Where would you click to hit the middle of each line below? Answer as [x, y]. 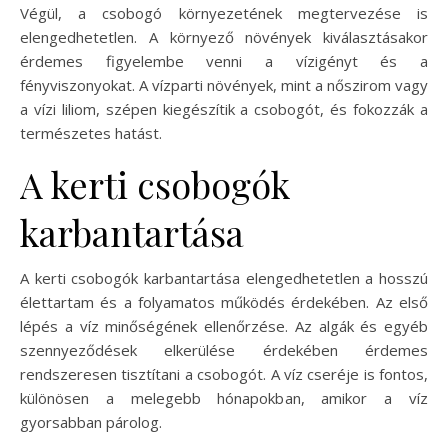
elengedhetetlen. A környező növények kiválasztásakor [224, 36]
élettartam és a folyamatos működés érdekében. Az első [224, 301]
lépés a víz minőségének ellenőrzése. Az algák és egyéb [224, 325]
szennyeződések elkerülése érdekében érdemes [224, 349]
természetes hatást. [91, 132]
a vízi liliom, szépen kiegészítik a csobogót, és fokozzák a [224, 108]
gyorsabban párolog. [91, 421]
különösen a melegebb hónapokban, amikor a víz [224, 397]
